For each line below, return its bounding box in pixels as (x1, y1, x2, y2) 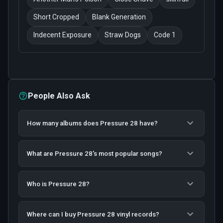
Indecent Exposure (33, 31, 92, 39)
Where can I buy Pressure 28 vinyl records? (27, 210, 159, 218)
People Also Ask (28, 91, 91, 101)
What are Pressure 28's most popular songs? (27, 149, 162, 157)
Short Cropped (33, 13, 79, 21)
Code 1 (154, 31, 176, 39)
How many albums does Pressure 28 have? (27, 119, 158, 127)
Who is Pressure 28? (27, 180, 90, 188)
